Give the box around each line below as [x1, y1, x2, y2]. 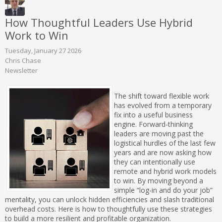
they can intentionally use [114, 157, 195, 166]
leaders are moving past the [114, 128, 204, 138]
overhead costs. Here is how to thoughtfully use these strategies [5, 204, 212, 214]
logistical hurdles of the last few [114, 138, 216, 148]
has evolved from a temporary [114, 100, 212, 110]
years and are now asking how [114, 147, 212, 157]
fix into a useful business [114, 110, 193, 119]
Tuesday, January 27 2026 [5, 46, 81, 55]
